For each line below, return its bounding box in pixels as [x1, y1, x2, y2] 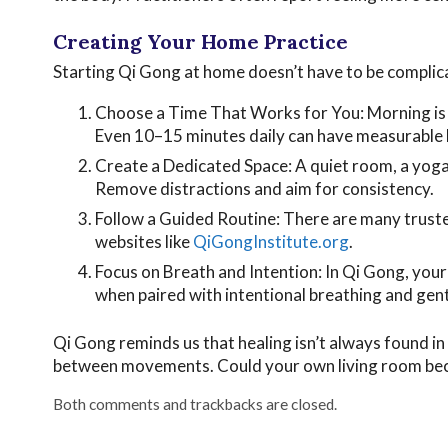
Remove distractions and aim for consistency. [95, 178, 435, 200]
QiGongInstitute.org [193, 231, 350, 253]
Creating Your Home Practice [52, 28, 348, 54]
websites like [95, 231, 194, 253]
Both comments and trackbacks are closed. [52, 395, 337, 414]
